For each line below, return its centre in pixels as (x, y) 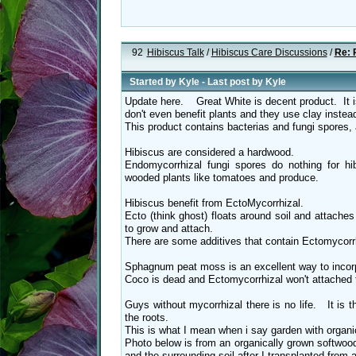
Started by (154, 82)
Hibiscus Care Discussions (269, 52)
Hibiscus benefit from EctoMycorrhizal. (214, 203)
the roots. (147, 318)
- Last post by (232, 82)
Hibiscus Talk (175, 52)
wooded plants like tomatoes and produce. (222, 178)
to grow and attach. (169, 229)
